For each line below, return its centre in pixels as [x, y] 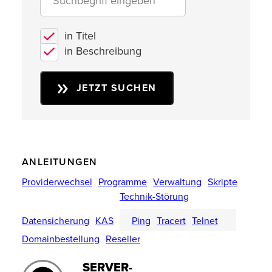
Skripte [223, 182]
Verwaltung [177, 182]
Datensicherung [56, 221]
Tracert [171, 221]
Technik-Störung [154, 196]
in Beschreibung [103, 51]
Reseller [123, 239]
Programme [123, 182]
